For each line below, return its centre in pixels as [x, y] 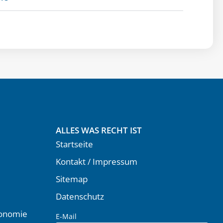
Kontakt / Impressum [97, 161]
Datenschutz [80, 196]
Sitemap [72, 179]
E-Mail [66, 216]
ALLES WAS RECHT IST [99, 130]
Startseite [74, 144]
